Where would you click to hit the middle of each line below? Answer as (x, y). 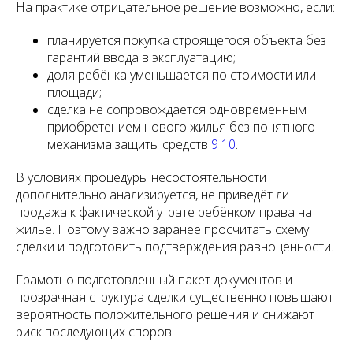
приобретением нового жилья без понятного (181, 127)
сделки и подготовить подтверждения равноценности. (175, 247)
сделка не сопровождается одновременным (177, 110)
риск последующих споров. (95, 332)
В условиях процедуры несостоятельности (141, 177)
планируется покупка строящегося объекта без (187, 40)
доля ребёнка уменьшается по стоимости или (182, 75)
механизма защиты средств (129, 144)
